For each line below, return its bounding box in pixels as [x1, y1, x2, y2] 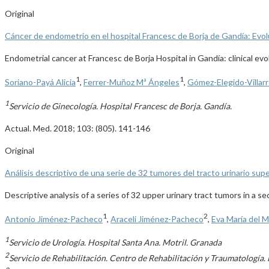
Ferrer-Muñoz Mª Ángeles [83, 76, 180, 87]
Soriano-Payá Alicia [5, 76, 76, 87]
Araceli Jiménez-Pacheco [110, 213, 204, 224]
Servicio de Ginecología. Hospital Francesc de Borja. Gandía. [9, 100, 232, 111]
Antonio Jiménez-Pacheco [5, 213, 103, 224]
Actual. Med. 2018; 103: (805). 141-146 [5, 122, 150, 133]
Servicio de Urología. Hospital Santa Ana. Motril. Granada [9, 237, 222, 247]
